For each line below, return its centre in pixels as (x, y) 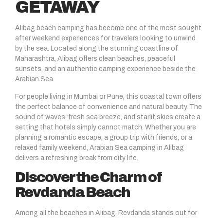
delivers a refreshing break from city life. (77, 158)
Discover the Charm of (88, 178)
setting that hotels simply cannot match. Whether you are (106, 127)
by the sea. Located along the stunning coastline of (97, 49)
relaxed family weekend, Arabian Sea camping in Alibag (100, 147)
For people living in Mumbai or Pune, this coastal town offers (108, 96)
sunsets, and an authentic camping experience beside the (105, 69)
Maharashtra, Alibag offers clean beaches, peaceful (95, 59)
